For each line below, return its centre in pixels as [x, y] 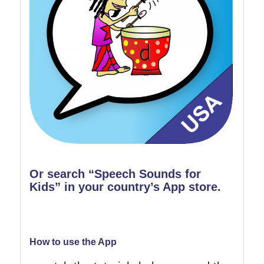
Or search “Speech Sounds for [115, 174]
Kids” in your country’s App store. [125, 187]
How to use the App [73, 242]
